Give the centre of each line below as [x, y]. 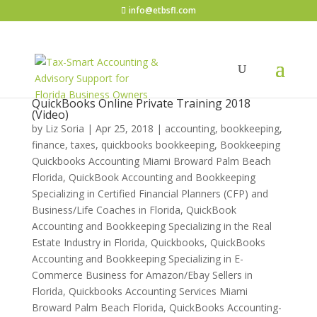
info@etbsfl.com [162, 10]
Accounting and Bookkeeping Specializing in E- [137, 259]
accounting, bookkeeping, [223, 128]
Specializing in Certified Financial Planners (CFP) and [150, 194]
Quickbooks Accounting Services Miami [158, 291]
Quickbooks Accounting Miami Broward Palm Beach [151, 161]
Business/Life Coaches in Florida [106, 210]
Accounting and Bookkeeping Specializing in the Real [151, 226]
